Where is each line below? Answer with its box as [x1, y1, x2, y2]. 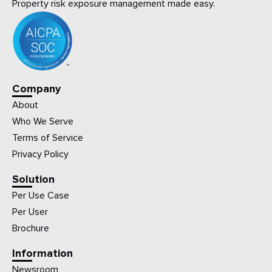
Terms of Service [12, 132, 83, 144]
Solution [12, 172, 55, 186]
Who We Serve [12, 115, 73, 128]
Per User [12, 206, 48, 219]
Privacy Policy [12, 148, 69, 161]
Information [12, 246, 73, 260]
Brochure [12, 222, 49, 235]
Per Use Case [12, 189, 69, 202]
